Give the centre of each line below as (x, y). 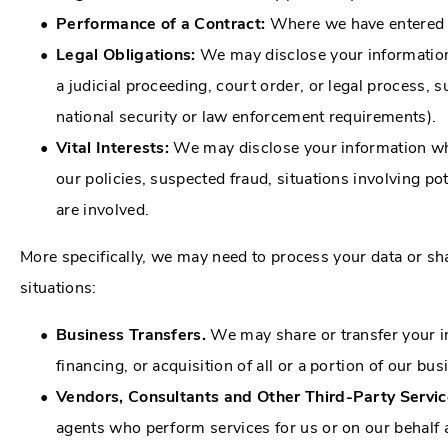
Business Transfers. (131, 334)
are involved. (103, 209)
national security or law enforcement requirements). (246, 116)
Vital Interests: (113, 147)
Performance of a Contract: (161, 23)
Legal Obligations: (126, 54)
